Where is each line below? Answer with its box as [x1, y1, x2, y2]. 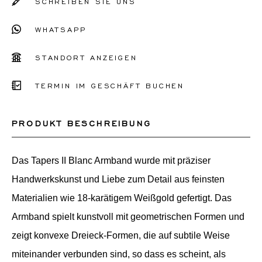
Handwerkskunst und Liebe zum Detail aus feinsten [12, 174, 225, 185]
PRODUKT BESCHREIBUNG [12, 118, 151, 128]
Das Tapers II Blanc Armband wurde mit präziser [12, 156, 211, 166]
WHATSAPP [35, 25, 87, 34]
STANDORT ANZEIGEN [35, 53, 137, 62]
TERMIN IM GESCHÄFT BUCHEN [35, 81, 184, 90]
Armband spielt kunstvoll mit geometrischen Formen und [12, 212, 244, 222]
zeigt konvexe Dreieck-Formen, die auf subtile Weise [12, 230, 230, 241]
